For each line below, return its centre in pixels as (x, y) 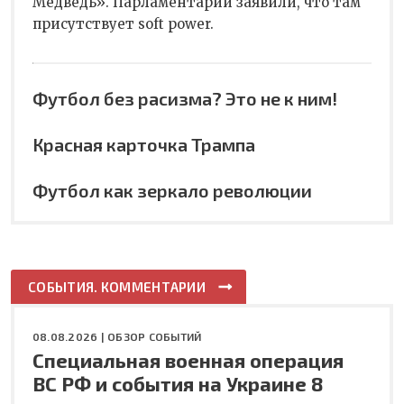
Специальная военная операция (188, 359)
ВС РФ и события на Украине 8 (178, 383)
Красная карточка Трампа (144, 144)
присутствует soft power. (123, 23)
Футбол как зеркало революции (172, 190)
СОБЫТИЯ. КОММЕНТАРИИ (117, 286)
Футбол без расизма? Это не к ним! (185, 98)
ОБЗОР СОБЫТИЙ (155, 336)
